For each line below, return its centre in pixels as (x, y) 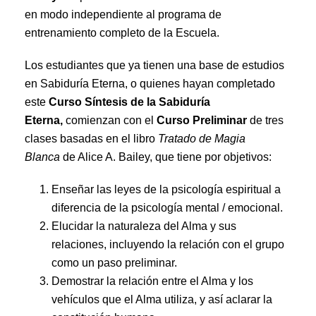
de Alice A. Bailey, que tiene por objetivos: (166, 157)
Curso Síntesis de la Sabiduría (129, 102)
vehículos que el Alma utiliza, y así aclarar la (162, 299)
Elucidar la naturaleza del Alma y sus (144, 226)
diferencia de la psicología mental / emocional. (167, 208)
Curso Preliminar (202, 120)
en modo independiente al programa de (123, 14)
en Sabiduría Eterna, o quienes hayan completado (150, 84)
